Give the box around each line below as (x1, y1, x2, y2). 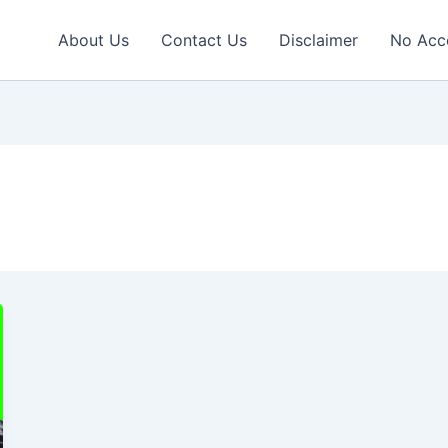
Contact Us (161, 30, 247, 50)
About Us (58, 30, 129, 50)
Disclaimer (279, 30, 358, 50)
